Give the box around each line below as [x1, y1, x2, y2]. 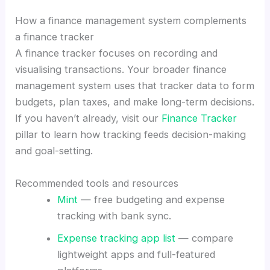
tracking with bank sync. [57, 209, 171, 222]
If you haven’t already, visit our [15, 112, 162, 125]
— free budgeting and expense [77, 193, 225, 206]
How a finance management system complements [15, 14, 247, 27]
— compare [175, 231, 233, 244]
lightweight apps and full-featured [57, 248, 215, 260]
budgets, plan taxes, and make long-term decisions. [15, 96, 255, 108]
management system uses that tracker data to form [15, 80, 255, 92]
